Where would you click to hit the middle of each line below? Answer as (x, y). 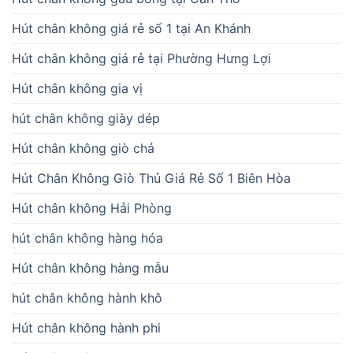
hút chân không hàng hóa (87, 238)
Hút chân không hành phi (86, 328)
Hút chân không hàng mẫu (90, 268)
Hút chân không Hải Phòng (92, 208)
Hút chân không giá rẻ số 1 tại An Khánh (131, 28)
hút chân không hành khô (87, 298)
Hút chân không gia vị (77, 88)
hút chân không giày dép (86, 118)
